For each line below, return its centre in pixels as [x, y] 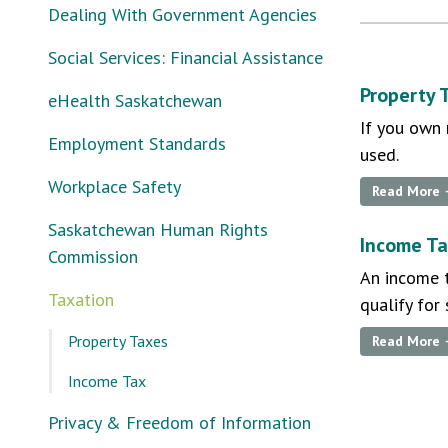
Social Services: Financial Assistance [185, 57]
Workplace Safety [114, 186]
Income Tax [107, 381]
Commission [93, 256]
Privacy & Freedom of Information [179, 422]
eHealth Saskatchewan [135, 100]
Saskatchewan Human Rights [158, 229]
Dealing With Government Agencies [182, 14]
